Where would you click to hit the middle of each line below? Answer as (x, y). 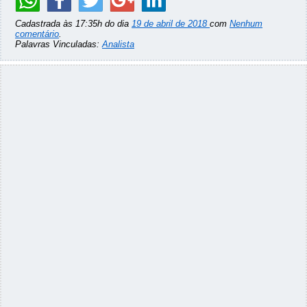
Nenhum (246, 24)
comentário (37, 34)
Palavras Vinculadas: (59, 45)
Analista (118, 45)
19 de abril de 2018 (171, 24)
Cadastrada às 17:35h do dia (73, 24)
